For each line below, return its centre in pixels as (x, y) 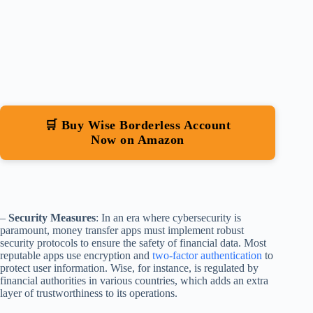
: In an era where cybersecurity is (168, 218)
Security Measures (52, 218)
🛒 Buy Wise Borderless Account (138, 125)
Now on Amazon (138, 140)
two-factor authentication (207, 256)
